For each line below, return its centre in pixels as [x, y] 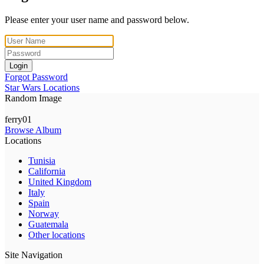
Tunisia [42, 160]
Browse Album [33, 130]
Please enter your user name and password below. [97, 19]
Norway [44, 213]
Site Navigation [34, 255]
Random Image [33, 98]
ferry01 [18, 119]
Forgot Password [36, 77]
